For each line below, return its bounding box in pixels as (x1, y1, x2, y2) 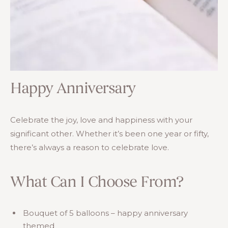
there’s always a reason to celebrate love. (10, 142, 169, 152)
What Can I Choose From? (10, 175, 183, 191)
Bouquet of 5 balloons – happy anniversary (23, 208, 188, 218)
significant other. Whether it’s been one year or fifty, (10, 129, 209, 138)
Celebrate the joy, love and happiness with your (10, 115, 192, 125)
